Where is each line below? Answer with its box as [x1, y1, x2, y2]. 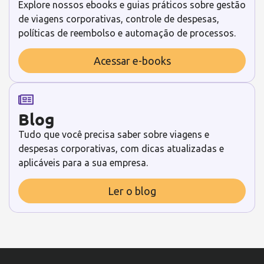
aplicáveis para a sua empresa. [18, 157, 148, 169]
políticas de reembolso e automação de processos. [18, 28, 236, 38]
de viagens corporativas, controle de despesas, [18, 14, 219, 24]
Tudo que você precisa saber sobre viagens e [18, 129, 209, 140]
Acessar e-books [93, 55, 171, 67]
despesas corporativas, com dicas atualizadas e [18, 143, 224, 154]
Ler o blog [108, 184, 156, 197]
